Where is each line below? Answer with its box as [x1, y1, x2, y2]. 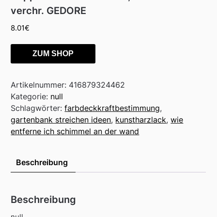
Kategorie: [11, 92, 51, 102]
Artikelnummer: [11, 80, 69, 90]
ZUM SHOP [32, 49, 74, 58]
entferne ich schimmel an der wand [11, 126, 139, 137]
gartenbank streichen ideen [11, 115, 111, 125]
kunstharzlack [115, 115, 167, 125]
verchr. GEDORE [11, 4, 87, 16]
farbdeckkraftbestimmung [64, 103, 160, 113]
